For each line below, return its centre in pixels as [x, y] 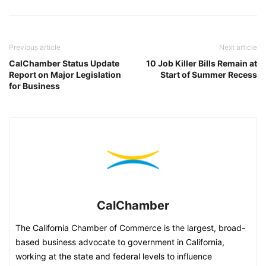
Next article [238, 47]
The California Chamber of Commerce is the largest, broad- [130, 228]
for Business [34, 86]
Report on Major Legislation [65, 75]
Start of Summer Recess [209, 75]
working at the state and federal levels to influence [114, 256]
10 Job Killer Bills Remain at [202, 63]
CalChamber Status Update [64, 63]
